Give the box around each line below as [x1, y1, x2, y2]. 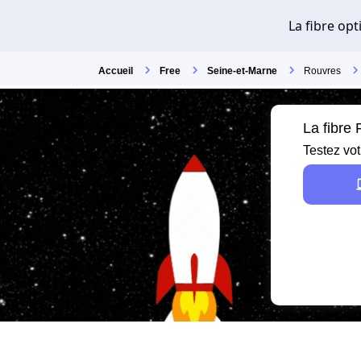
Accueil [98, 65, 133, 77]
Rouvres [304, 65, 341, 77]
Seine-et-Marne [207, 65, 277, 77]
